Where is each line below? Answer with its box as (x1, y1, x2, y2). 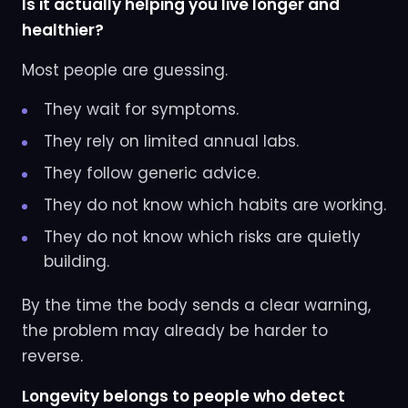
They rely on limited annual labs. (44, 130, 299, 153)
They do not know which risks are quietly (44, 226, 361, 249)
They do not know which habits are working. (44, 194, 386, 217)
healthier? (22, 19, 104, 42)
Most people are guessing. (22, 59, 228, 82)
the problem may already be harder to (22, 320, 328, 342)
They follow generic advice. (44, 162, 260, 185)
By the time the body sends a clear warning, (22, 294, 371, 317)
